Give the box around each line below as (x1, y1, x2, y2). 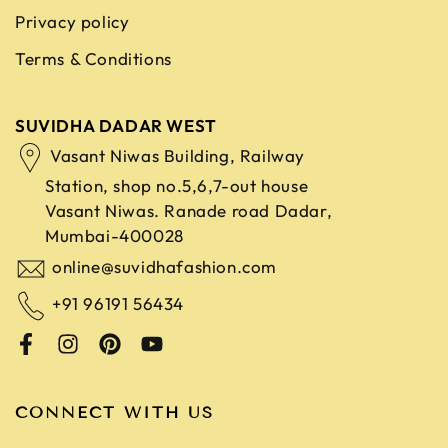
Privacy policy (15, 10, 130, 32)
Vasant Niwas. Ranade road (45, 199, 271, 221)
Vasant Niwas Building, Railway (50, 144, 305, 166)
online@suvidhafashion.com (52, 255, 277, 277)
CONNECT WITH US (15, 402, 214, 422)
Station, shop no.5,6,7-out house (45, 174, 309, 196)
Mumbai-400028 (45, 224, 184, 246)
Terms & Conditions (15, 47, 172, 69)
